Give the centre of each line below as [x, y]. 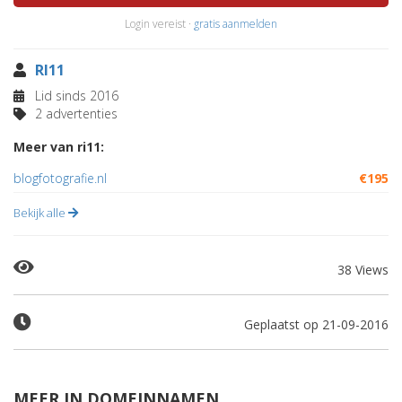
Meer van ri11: [59, 147]
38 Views [363, 270]
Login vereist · [159, 24]
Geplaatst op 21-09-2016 [316, 324]
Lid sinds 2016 [75, 96]
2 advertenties [74, 114]
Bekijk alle [41, 213]
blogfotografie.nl [60, 178]
